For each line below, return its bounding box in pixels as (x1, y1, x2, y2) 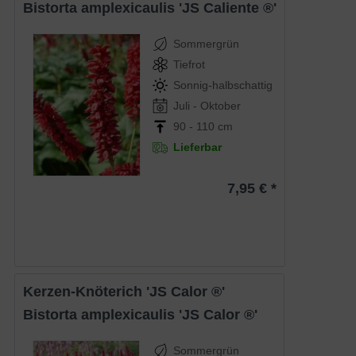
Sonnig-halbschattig (173, 78, 273, 91)
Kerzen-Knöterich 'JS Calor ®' (33, 283, 226, 300)
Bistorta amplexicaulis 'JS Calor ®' (33, 306, 258, 323)
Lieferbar (173, 140, 222, 153)
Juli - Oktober (173, 99, 242, 112)
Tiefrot (173, 57, 206, 71)
